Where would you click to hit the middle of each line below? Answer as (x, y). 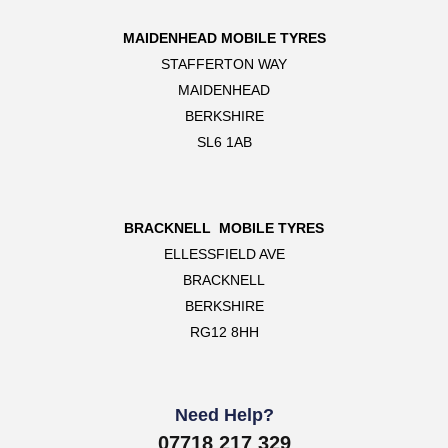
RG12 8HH (224, 332)
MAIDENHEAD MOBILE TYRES (224, 38)
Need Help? (224, 415)
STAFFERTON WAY (224, 64)
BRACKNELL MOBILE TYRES (224, 228)
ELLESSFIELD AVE (224, 254)
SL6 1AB (224, 142)
